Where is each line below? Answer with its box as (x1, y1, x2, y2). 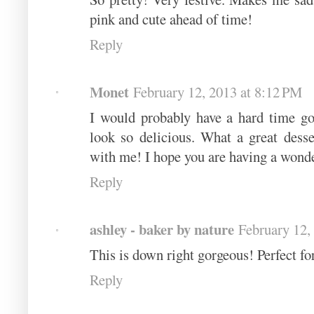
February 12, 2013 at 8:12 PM (133, 81, 302, 102)
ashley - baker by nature (90, 219, 234, 240)
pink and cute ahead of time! (90, 8, 252, 29)
